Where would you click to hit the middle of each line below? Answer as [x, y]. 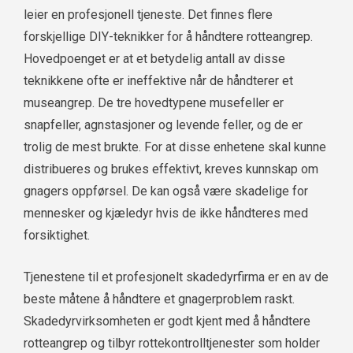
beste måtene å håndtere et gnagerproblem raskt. [159, 299]
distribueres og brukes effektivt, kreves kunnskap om [171, 169]
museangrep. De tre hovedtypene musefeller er [154, 102]
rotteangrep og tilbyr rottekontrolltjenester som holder [172, 343]
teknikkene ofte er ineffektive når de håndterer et [158, 80]
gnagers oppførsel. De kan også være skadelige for [166, 191]
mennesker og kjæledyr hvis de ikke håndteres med [166, 213]
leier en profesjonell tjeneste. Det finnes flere [148, 14]
